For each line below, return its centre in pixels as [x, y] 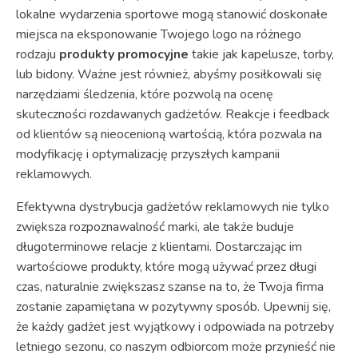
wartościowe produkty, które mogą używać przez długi [166, 267]
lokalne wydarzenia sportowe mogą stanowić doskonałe [172, 14]
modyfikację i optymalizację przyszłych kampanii [148, 154]
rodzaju [38, 54]
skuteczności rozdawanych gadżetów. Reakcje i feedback [173, 114]
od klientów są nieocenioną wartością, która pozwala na [169, 134]
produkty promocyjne [124, 54]
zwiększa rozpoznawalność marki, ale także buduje [155, 227]
